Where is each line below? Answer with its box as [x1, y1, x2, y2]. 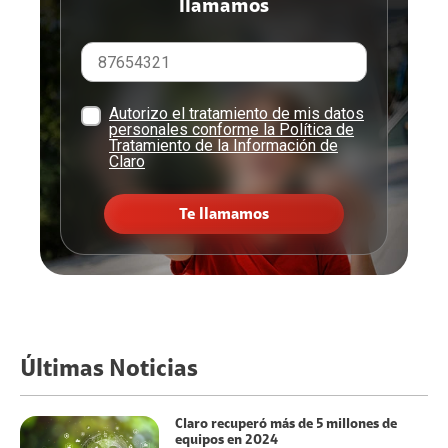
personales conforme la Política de [109, 120, 354, 140]
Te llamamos [179, 206, 269, 223]
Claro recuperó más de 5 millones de [174, 417, 397, 432]
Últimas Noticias [20, 357, 198, 382]
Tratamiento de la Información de [109, 136, 338, 156]
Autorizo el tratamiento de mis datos [109, 104, 364, 124]
